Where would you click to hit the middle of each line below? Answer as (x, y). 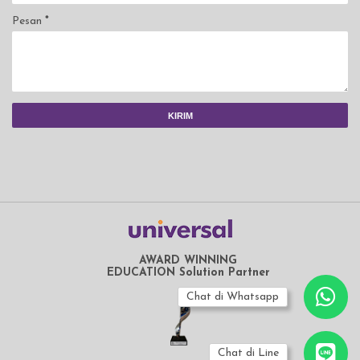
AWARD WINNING (188, 261)
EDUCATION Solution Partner (188, 273)
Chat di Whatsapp (233, 297)
